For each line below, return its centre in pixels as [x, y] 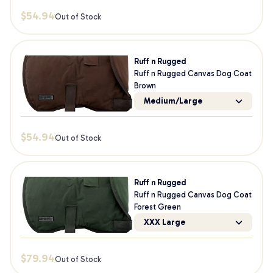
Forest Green [157, 207]
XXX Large [164, 222]
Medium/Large [173, 101]
